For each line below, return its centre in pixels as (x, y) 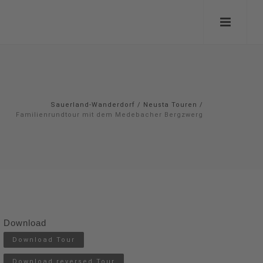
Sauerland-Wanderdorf (93, 105)
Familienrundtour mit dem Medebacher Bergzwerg (109, 115)
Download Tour (44, 240)
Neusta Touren (170, 105)
